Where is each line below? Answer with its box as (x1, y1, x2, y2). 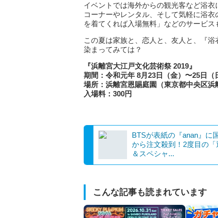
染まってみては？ (84, 45, 142, 54)
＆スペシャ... (132, 149, 174, 158)
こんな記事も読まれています (93, 187, 207, 197)
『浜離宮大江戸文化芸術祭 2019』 (84, 62, 196, 70)
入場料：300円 (84, 90, 132, 98)
